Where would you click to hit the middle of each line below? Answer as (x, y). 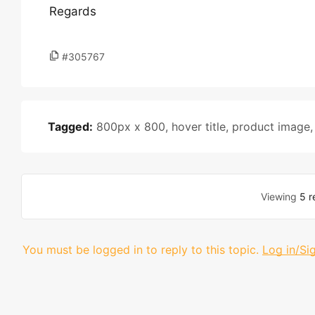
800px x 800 (131, 127)
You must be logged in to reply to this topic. (141, 250)
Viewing (281, 197)
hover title (199, 127)
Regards (73, 11)
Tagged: (70, 127)
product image (271, 127)
